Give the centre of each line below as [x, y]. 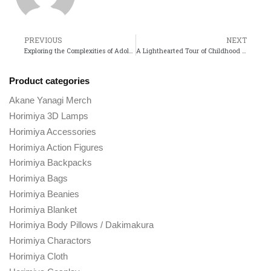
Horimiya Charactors [50, 241]
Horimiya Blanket [43, 209]
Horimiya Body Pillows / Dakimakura [81, 225]
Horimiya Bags [38, 178]
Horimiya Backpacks [51, 163]
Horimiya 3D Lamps [49, 116]
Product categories [49, 80]
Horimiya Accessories [53, 131]
